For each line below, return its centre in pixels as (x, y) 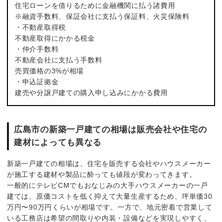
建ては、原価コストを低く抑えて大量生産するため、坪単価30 (110, 196)
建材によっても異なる (58, 142)
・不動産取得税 (40, 27)
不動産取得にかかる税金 (55, 38)
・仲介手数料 (37, 49)
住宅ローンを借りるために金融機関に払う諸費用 (95, 5)
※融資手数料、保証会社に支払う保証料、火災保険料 (102, 16)
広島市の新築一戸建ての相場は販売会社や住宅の (111, 129)
